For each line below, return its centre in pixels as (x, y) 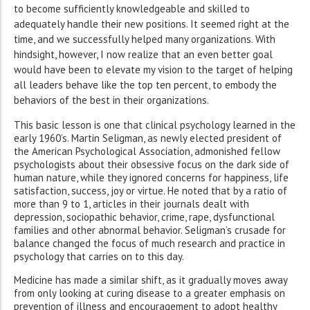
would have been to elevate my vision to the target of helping (153, 70)
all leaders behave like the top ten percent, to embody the (145, 85)
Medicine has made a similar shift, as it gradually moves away (151, 280)
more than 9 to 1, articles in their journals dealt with (131, 204)
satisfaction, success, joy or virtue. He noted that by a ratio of (151, 191)
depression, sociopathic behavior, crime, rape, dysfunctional (144, 217)
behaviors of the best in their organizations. (111, 100)
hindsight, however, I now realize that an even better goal (143, 55)
